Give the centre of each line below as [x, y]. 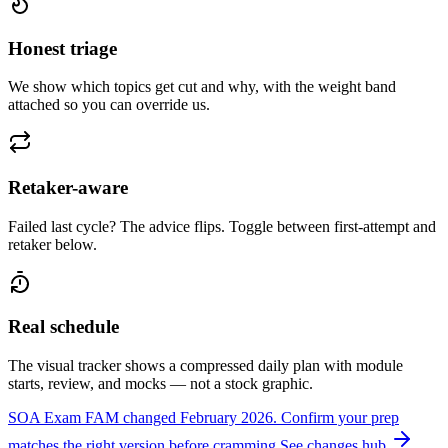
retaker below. [52, 244]
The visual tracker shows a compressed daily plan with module [205, 366]
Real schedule [63, 327]
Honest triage [62, 48]
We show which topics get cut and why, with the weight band [202, 87]
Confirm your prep [340, 418]
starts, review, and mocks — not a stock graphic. [160, 384]
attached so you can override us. [109, 105]
